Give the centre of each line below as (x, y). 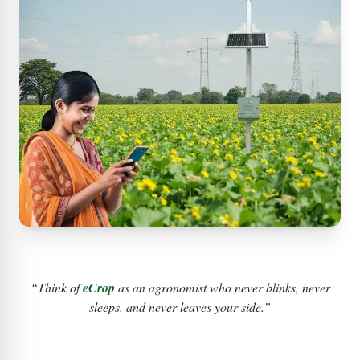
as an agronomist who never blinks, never (222, 288)
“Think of (56, 288)
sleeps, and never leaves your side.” (180, 307)
